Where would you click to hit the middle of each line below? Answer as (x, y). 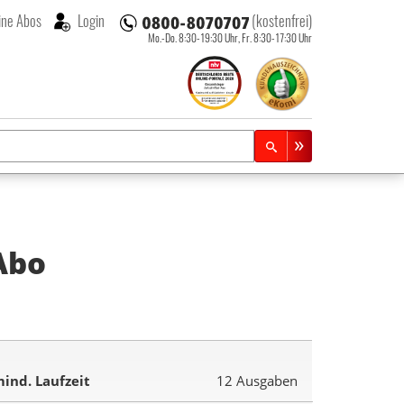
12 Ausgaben (257, 381)
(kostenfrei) (281, 21)
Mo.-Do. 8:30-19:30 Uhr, (194, 38)
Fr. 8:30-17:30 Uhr (276, 38)
